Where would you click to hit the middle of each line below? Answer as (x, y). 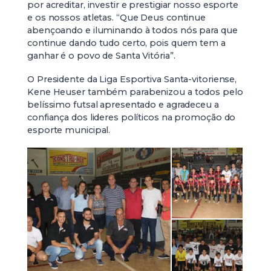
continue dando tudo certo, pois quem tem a (126, 43)
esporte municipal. (69, 130)
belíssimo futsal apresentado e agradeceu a (123, 105)
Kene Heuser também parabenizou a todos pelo (135, 92)
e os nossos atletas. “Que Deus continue (117, 18)
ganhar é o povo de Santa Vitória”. (101, 56)
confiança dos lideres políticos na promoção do (132, 118)
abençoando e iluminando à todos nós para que (132, 31)
